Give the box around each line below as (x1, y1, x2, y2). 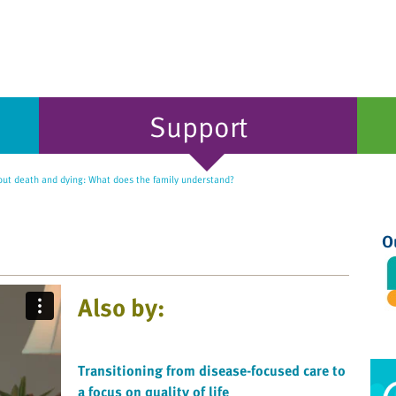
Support (148, 104, 247, 147)
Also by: (77, 288, 165, 326)
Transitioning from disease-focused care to (77, 360, 346, 382)
